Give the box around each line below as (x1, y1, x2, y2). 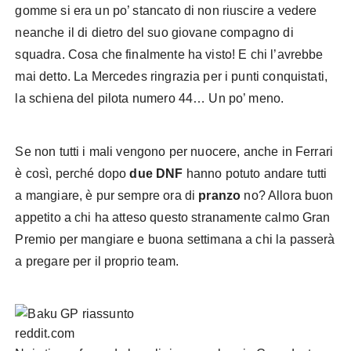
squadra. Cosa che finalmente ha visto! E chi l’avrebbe (15, 48, 324, 61)
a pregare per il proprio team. (15, 255, 179, 268)
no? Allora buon (241, 189, 334, 202)
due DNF (129, 167, 183, 180)
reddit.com (15, 327, 74, 340)
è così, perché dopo (15, 167, 130, 180)
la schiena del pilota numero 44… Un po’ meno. (15, 92, 284, 105)
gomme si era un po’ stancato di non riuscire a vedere (15, 4, 317, 17)
